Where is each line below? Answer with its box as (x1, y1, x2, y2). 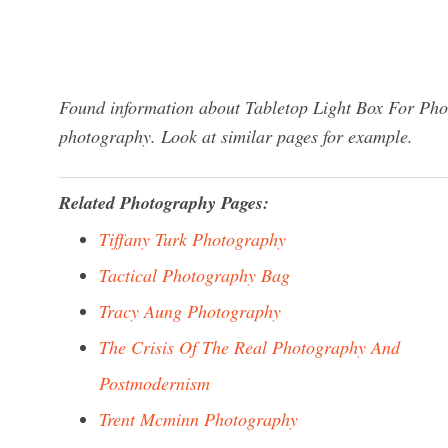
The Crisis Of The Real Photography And (99, 335, 400, 359)
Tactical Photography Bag (99, 263, 290, 287)
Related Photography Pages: (59, 190, 269, 215)
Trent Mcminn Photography (99, 407, 298, 431)
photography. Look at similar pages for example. (59, 124, 413, 148)
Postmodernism (99, 371, 210, 395)
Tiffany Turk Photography (99, 227, 286, 251)
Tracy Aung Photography (99, 299, 281, 323)
